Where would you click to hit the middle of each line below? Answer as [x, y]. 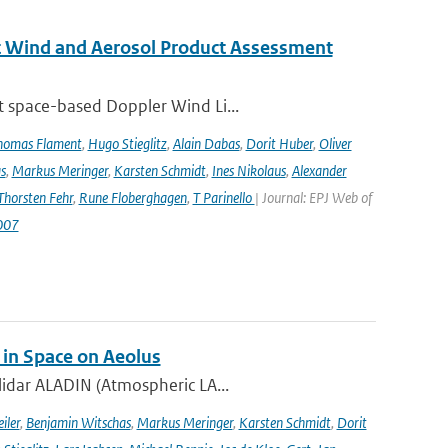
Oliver [335, 143]
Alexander [319, 170]
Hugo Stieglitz [127, 143]
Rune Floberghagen [132, 197]
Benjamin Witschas [78, 422]
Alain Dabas [206, 143]
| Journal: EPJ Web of [313, 197]
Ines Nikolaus [248, 170]
